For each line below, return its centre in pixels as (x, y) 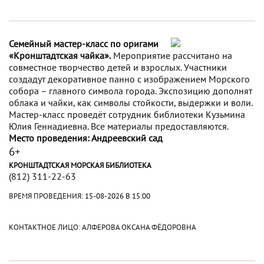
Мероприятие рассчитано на (171, 56)
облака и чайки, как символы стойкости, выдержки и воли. (131, 103)
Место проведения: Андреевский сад (86, 138)
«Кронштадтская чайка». (60, 56)
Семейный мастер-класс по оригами (84, 44)
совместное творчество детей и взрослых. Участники (118, 67)
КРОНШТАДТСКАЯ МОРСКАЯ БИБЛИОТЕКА (80, 165)
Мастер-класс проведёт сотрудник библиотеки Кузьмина (127, 115)
